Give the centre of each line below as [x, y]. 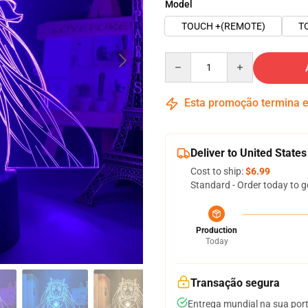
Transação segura [235, 283]
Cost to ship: [218, 171]
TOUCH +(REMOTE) [223, 26]
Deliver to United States [249, 153]
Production [217, 230]
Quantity [183, 58]
